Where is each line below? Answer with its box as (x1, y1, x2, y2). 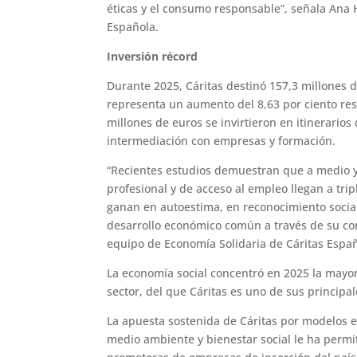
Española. (107, 19, 159, 35)
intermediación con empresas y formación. (107, 133, 336, 149)
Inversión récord (107, 49, 198, 65)
